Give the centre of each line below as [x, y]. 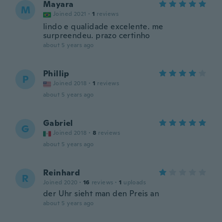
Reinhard [62, 173]
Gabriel [58, 123]
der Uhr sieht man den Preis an [101, 194]
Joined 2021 [70, 14]
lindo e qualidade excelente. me [103, 27]
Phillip [56, 74]
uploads [135, 182]
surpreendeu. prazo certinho [97, 35]
